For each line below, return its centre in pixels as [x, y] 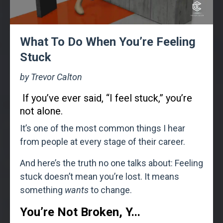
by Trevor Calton [51, 77]
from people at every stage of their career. [103, 141]
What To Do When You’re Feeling [108, 42]
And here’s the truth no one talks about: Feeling [111, 163]
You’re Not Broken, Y [76, 212]
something [42, 190]
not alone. [41, 111]
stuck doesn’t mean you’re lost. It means [100, 176]
